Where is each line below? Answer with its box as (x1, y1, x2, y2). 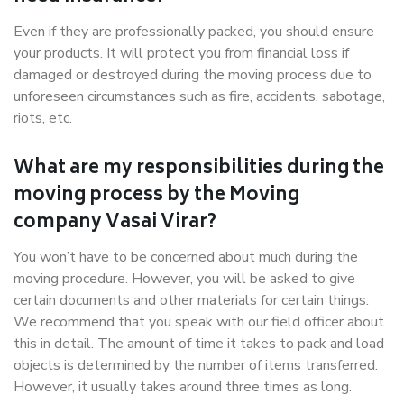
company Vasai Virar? (14, 207, 216, 239)
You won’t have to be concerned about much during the (14, 247, 358, 267)
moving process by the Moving (14, 180, 299, 212)
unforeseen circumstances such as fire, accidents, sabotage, (14, 87, 385, 106)
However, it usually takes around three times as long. (14, 377, 352, 397)
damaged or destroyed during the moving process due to (14, 65, 372, 85)
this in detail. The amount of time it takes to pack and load (14, 334, 384, 353)
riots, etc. (14, 108, 72, 128)
